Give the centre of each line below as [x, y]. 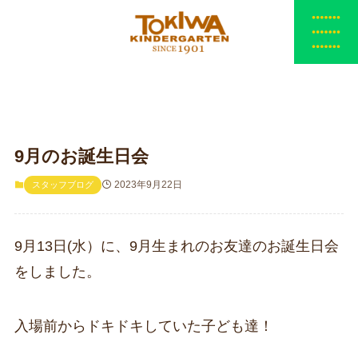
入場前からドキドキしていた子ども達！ [143, 326]
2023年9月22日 [148, 185]
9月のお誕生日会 [81, 156]
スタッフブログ [62, 185]
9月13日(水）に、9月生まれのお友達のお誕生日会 [176, 246]
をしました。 [57, 272]
